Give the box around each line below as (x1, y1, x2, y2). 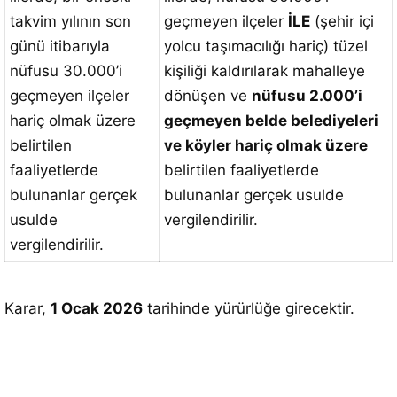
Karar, (4, 300, 51, 317)
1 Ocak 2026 (51, 300, 143, 317)
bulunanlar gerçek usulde (164, 186, 344, 204)
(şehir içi (310, 12, 374, 30)
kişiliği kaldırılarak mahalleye (164, 62, 365, 80)
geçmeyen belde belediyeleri (164, 112, 378, 129)
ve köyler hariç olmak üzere (164, 136, 368, 154)
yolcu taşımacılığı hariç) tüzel (164, 37, 368, 55)
